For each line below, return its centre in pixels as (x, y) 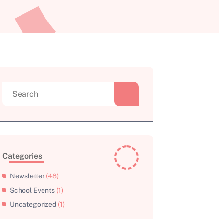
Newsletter (27, 176)
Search (18, 88)
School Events (33, 190)
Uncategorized (33, 205)
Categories (22, 156)
